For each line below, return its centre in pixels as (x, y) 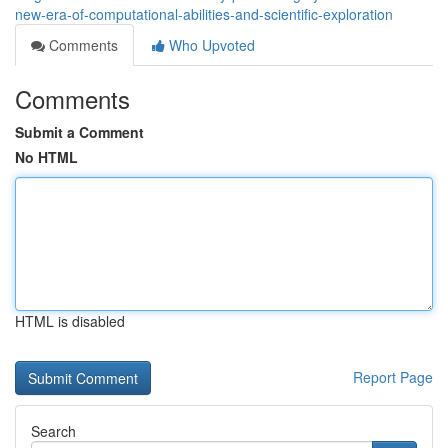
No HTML (46, 157)
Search (53, 431)
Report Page (393, 377)
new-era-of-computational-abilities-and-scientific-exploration (204, 14)
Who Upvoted (210, 45)
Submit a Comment (79, 132)
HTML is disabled (70, 321)
